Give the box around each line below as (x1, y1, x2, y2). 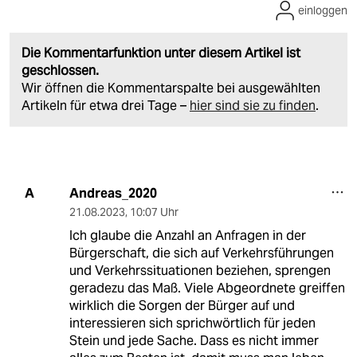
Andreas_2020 (69, 184, 157, 202)
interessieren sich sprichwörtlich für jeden (69, 314, 316, 331)
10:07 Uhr (129, 204, 178, 219)
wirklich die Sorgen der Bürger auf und (69, 296, 295, 314)
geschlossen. (22, 61, 99, 79)
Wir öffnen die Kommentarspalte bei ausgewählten (22, 79, 320, 96)
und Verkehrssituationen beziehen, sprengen (69, 261, 331, 279)
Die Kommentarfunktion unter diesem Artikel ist (22, 44, 300, 61)
